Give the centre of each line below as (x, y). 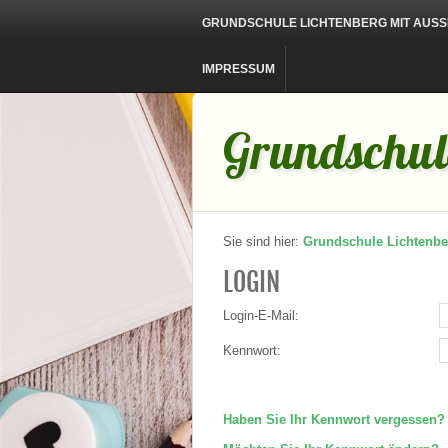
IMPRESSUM (238, 69)
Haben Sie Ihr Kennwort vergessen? (334, 419)
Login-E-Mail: (261, 315)
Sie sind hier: (263, 241)
